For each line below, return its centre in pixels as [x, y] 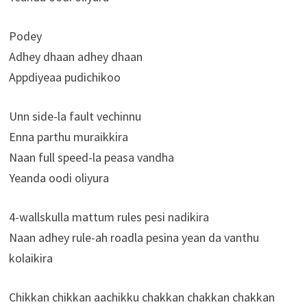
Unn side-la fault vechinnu [75, 116]
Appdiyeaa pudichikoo [64, 77]
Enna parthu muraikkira [68, 137]
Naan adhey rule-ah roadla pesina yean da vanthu [134, 238]
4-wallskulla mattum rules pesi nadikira [109, 217]
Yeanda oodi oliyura [59, 178]
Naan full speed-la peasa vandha [91, 158]
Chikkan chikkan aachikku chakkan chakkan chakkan [142, 297]
